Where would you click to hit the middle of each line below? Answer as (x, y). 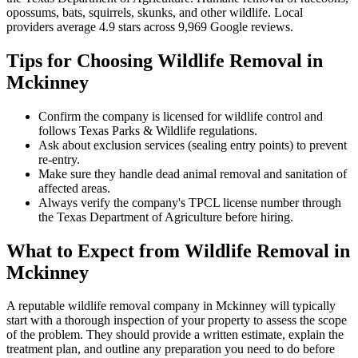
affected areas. (74, 188)
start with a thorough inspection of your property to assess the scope (177, 320)
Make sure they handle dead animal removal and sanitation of (193, 173)
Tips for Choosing (82, 60)
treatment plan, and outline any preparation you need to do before (171, 349)
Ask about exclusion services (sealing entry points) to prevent (193, 145)
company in (183, 306)
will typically (301, 306)
